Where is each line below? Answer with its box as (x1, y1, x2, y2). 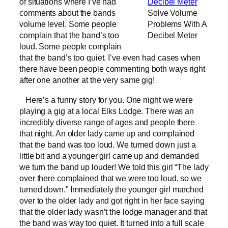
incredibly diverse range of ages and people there (19, 117, 195, 127)
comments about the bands (19, 8, 116, 18)
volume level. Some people (19, 19, 117, 29)
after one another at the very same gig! (19, 75, 155, 85)
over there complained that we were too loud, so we (19, 173, 202, 183)
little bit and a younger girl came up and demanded (19, 151, 199, 160)
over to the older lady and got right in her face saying (19, 195, 205, 205)
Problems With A (148, 19, 207, 29)
